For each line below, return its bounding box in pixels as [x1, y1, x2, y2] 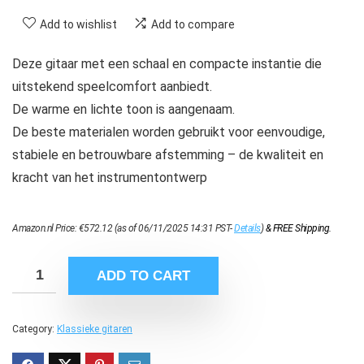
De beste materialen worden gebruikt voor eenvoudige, [12, 124, 325, 141]
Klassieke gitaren [57, 323, 132, 336]
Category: [12, 323, 57, 336]
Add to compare [151, 18, 235, 32]
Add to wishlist [40, 18, 117, 32]
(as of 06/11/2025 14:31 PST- [112, 223, 234, 235]
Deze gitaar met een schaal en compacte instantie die [12, 56, 322, 72]
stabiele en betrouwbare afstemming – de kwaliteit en [12, 147, 323, 163]
